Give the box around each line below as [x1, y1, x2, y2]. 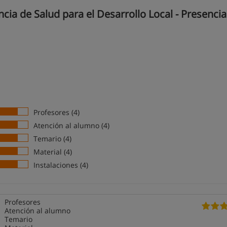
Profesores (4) [33, 107, 80, 117]
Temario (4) [33, 134, 72, 143]
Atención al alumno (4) [33, 121, 110, 130]
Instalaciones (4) [33, 160, 89, 170]
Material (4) [33, 147, 72, 157]
